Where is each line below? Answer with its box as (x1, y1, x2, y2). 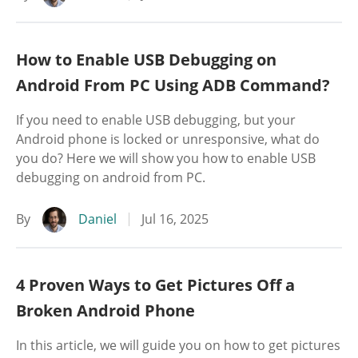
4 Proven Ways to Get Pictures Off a (16, 274, 295, 296)
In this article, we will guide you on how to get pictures (16, 336, 340, 354)
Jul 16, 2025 (141, 210, 209, 228)
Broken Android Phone (16, 300, 195, 321)
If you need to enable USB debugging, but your (16, 111, 296, 129)
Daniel (78, 210, 117, 228)
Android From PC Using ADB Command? (16, 74, 330, 96)
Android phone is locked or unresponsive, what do (16, 130, 320, 148)
